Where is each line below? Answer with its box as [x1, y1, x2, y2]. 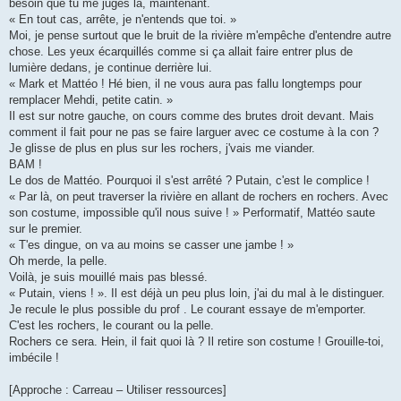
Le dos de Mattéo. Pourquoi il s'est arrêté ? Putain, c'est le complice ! [9, 174, 370, 188]
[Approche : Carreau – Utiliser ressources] [9, 383, 226, 397]
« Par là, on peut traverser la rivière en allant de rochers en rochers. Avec [9, 190, 388, 204]
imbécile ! [9, 351, 59, 365]
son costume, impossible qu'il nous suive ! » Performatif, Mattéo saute [9, 206, 375, 220]
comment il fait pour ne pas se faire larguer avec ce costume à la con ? [9, 125, 379, 140]
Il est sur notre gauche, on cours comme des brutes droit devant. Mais [9, 109, 374, 124]
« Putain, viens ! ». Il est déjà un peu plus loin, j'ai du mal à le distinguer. [9, 286, 385, 301]
